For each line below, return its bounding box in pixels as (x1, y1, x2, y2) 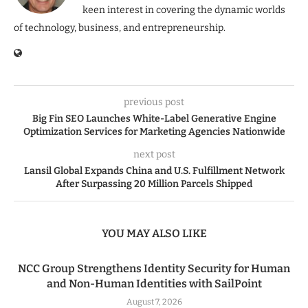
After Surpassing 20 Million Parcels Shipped (56, 177, 252, 190)
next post (133, 148, 175, 160)
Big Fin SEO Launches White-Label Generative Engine (32, 112, 276, 124)
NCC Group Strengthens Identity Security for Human (18, 261, 290, 275)
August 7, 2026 (126, 296, 182, 307)
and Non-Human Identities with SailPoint (46, 276, 262, 290)
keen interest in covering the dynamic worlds (82, 3, 285, 16)
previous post (124, 96, 184, 108)
